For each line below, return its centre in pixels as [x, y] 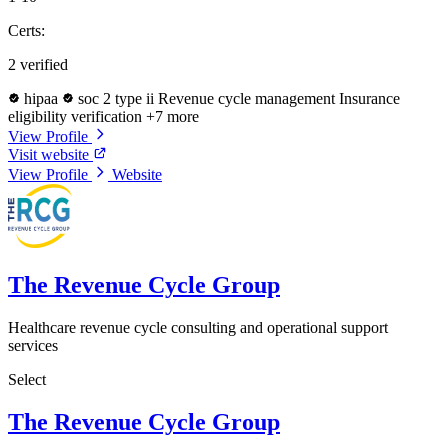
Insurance [369, 99]
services [33, 346]
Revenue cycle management [248, 99]
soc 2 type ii [116, 99]
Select [27, 380]
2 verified [38, 65]
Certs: [26, 31]
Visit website [50, 155]
